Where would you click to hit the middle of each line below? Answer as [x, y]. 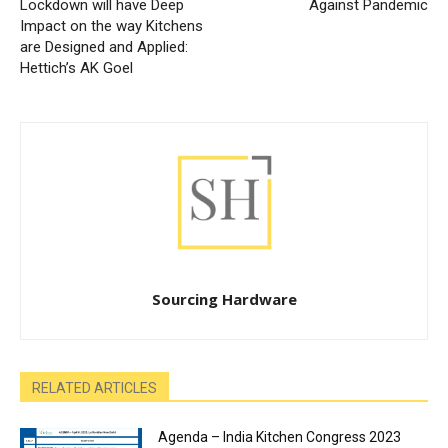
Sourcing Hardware [224, 298]
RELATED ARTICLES [94, 387]
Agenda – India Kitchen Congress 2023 [280, 436]
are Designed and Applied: [104, 46]
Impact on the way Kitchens [111, 25]
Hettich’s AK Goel [76, 67]
